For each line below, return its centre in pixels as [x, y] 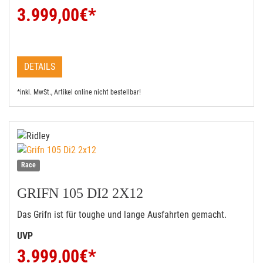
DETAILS [40, 67]
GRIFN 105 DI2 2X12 [80, 193]
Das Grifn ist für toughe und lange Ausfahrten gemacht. [122, 215]
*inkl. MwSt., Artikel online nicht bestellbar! [79, 92]
